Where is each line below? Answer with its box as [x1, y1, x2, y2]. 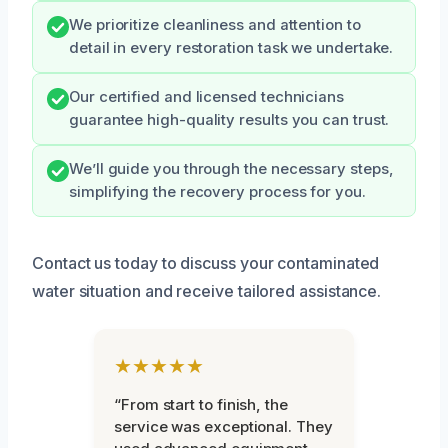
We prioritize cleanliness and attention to [69, 15, 361, 34]
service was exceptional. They [114, 416, 333, 436]
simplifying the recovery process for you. [69, 182, 366, 201]
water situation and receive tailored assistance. [32, 280, 382, 301]
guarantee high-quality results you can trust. [69, 110, 390, 129]
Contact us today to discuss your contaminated [32, 252, 380, 273]
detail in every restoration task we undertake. [69, 38, 394, 57]
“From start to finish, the [114, 394, 288, 414]
